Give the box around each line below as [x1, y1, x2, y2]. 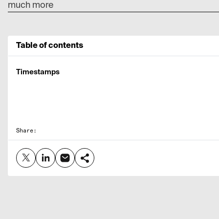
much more [8, 1, 53, 10]
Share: [16, 128, 37, 134]
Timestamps [16, 68, 60, 76]
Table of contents [16, 42, 83, 50]
